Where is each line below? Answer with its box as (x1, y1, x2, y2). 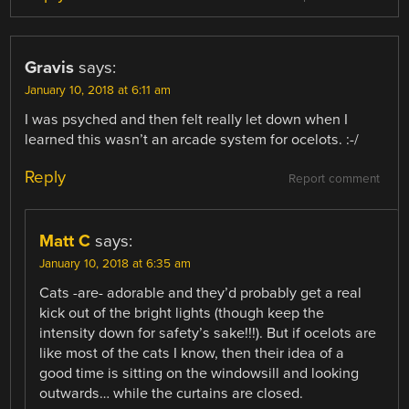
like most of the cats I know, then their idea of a (39, 343, 345, 362)
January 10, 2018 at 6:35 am (39, 256, 192, 271)
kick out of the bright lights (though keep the (39, 303, 325, 322)
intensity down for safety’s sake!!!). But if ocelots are (39, 323, 377, 342)
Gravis (25, 57, 75, 78)
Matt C (39, 230, 91, 251)
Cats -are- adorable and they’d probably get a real (39, 283, 362, 302)
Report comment (288, 171, 380, 186)
